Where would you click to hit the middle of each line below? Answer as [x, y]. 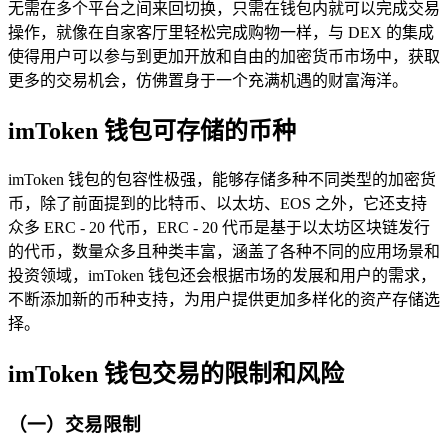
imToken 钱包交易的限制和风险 [176, 374]
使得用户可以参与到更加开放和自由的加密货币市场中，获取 [224, 57]
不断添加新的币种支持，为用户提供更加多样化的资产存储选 [224, 300]
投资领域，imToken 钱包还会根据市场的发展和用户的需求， [222, 276]
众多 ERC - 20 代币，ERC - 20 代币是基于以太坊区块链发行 [219, 228]
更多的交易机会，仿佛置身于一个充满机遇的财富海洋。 [208, 81]
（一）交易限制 [74, 424]
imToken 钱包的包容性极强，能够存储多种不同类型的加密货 [222, 180]
